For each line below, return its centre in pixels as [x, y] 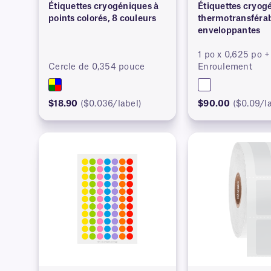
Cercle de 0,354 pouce [97, 67]
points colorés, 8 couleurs [103, 18]
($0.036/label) [111, 104]
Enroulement [225, 67]
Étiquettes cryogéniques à [104, 6]
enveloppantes [229, 31]
